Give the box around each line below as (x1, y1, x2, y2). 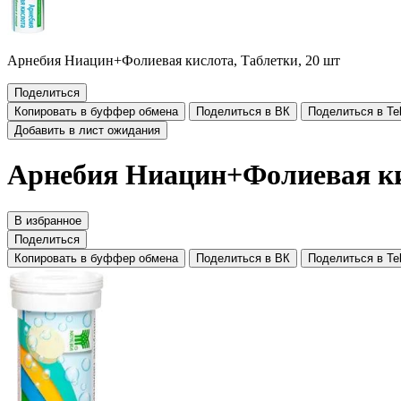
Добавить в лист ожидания (14, 124, 160, 137)
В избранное (14, 213, 81, 227)
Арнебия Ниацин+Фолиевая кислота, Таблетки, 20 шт (7, 53, 340, 68)
